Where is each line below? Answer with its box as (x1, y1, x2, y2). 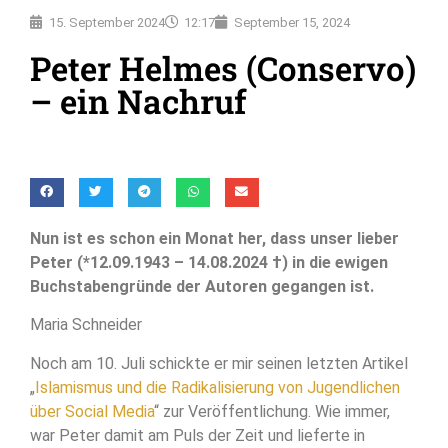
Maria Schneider (30, 315, 142, 335)
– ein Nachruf (30, 78, 247, 123)
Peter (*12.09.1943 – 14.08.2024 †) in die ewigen (30, 252, 388, 272)
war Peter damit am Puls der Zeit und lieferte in (30, 425, 365, 445)
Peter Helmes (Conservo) (30, 45, 416, 90)
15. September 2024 (49, 14, 165, 30)
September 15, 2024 (234, 14, 350, 30)
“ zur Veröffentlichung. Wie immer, (154, 401, 390, 421)
